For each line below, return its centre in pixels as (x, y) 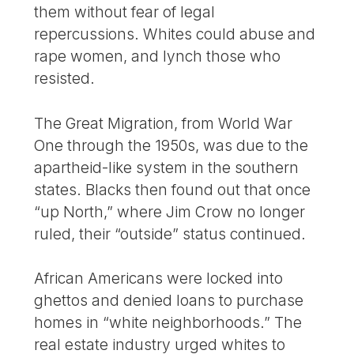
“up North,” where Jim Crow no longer (170, 211)
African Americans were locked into (159, 279)
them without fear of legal (125, 11)
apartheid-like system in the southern (167, 167)
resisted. (65, 78)
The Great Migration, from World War (164, 123)
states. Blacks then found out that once (173, 189)
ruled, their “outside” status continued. (170, 233)
